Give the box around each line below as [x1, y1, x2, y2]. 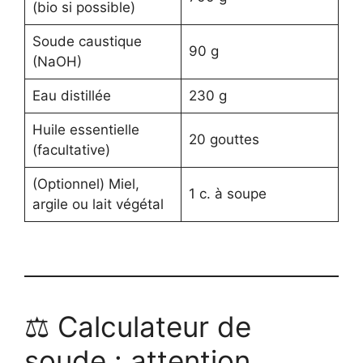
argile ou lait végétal [32, 196, 164, 213]
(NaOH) [32, 53, 82, 70]
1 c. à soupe [188, 186, 267, 203]
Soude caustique [32, 33, 142, 50]
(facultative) [32, 142, 110, 159]
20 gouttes [188, 131, 259, 148]
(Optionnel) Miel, [32, 176, 139, 193]
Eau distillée [32, 88, 111, 105]
